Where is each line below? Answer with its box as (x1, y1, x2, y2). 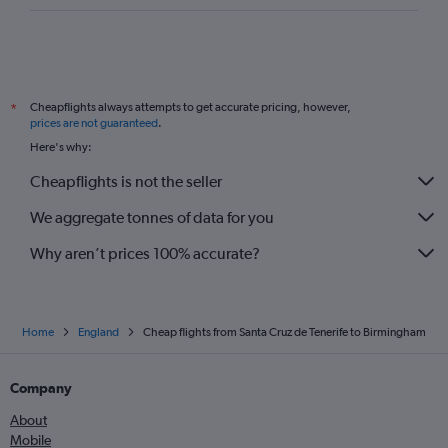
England (78, 325, 119, 340)
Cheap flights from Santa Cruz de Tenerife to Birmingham (143, 325, 426, 340)
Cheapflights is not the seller (30, 171, 222, 191)
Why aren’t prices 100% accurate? (30, 243, 260, 263)
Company (10, 380, 72, 397)
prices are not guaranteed (30, 116, 158, 131)
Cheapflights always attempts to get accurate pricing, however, (30, 100, 351, 115)
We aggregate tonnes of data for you (30, 207, 274, 227)
